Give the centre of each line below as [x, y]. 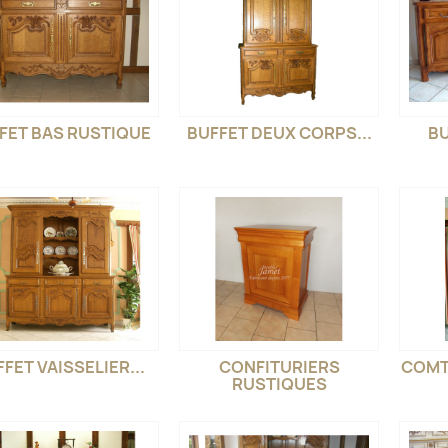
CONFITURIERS [279, 366]
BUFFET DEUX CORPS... [279, 132]
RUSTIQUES [279, 383]
